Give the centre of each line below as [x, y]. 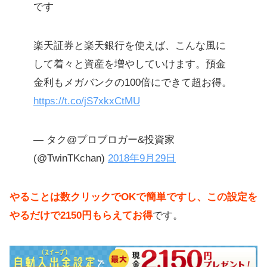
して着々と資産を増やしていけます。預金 [130, 64]
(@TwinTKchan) [71, 159]
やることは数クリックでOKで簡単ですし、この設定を [133, 197]
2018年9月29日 [142, 159]
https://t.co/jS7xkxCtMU [87, 101]
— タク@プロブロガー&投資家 [104, 140]
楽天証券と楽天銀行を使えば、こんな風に [130, 46]
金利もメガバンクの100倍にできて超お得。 [133, 83]
